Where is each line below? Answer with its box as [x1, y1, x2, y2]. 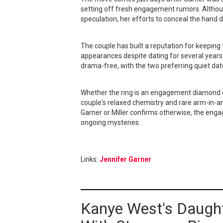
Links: [81, 155, 100, 163]
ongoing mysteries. [81, 118, 140, 126]
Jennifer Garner [100, 155, 151, 163]
